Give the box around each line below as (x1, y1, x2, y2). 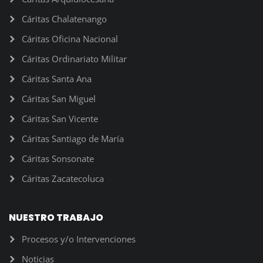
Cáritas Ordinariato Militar (22, 53, 127, 65)
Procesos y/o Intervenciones (22, 233, 136, 245)
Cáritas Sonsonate (22, 153, 94, 164)
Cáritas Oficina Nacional (22, 33, 118, 45)
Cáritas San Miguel (22, 93, 96, 104)
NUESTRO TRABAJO (9, 211, 103, 224)
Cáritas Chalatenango (22, 13, 107, 25)
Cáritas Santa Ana (22, 73, 92, 85)
